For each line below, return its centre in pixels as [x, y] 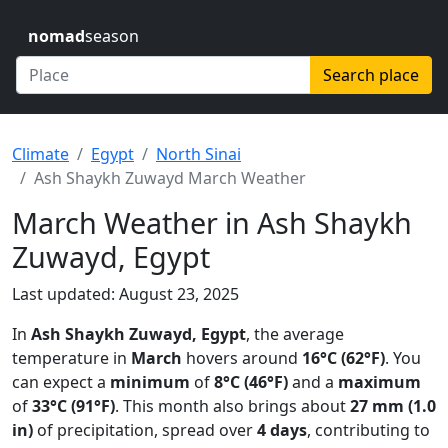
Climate [40, 154]
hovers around [242, 358]
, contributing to [368, 430]
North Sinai [198, 154]
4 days [282, 430]
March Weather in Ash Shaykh [212, 222]
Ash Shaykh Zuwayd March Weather [170, 178]
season [112, 36]
